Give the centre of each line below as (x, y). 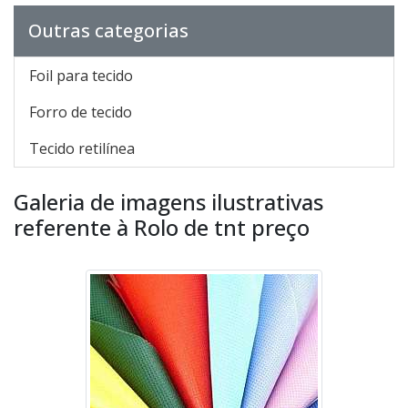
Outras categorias (108, 31)
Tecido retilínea (82, 149)
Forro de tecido (81, 112)
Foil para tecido (81, 76)
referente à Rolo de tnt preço (162, 228)
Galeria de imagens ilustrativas (168, 202)
